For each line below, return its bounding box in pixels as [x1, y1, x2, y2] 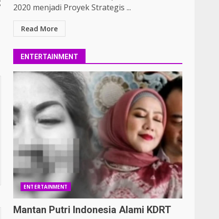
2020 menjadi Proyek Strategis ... [13, 2, 131, 13]
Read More [21, 24, 58, 33]
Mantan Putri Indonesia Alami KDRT [13, 204, 172, 216]
